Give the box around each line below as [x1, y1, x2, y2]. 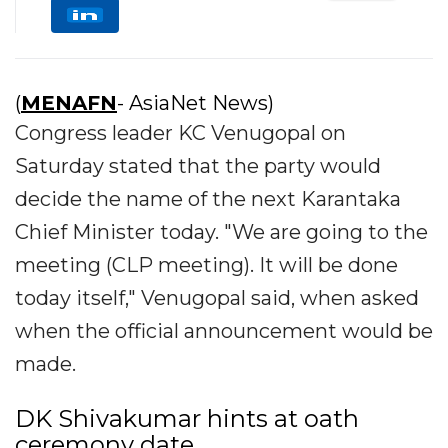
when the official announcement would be [15, 319, 433, 344]
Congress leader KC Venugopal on [15, 121, 346, 146]
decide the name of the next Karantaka [15, 187, 401, 212]
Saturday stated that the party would [15, 154, 381, 179]
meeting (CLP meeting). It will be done [15, 253, 398, 278]
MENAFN [21, 91, 117, 116]
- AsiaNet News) [117, 91, 274, 116]
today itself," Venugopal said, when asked [15, 286, 419, 311]
